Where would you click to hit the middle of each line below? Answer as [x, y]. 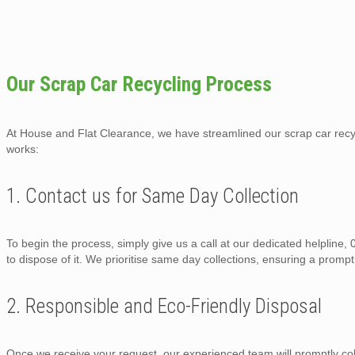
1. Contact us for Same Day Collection [153, 196]
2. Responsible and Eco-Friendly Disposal [164, 306]
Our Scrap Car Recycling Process [139, 84]
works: [23, 149]
